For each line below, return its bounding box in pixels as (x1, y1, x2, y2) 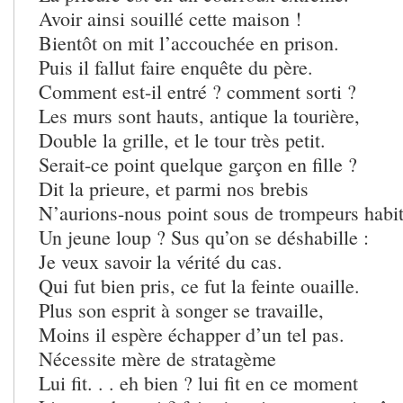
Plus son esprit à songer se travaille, (39, 297, 324, 324)
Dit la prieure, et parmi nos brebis (39, 175, 309, 202)
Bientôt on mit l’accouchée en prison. (39, 30, 339, 57)
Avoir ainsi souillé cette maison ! (39, 5, 301, 32)
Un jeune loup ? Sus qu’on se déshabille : (39, 224, 369, 251)
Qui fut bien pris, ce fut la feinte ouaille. (39, 273, 360, 300)
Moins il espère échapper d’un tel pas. (39, 321, 345, 348)
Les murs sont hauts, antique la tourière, (39, 103, 360, 130)
